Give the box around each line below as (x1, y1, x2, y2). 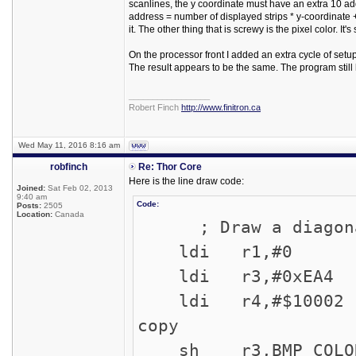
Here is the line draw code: (129, 176, 244, 187)
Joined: (17, 184, 45, 192)
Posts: (17, 201, 41, 210)
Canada (52, 210, 84, 219)
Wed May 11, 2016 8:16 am (17, 141, 120, 149)
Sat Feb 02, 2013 (45, 184, 113, 192)
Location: (17, 210, 52, 219)
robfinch (50, 161, 87, 172)
